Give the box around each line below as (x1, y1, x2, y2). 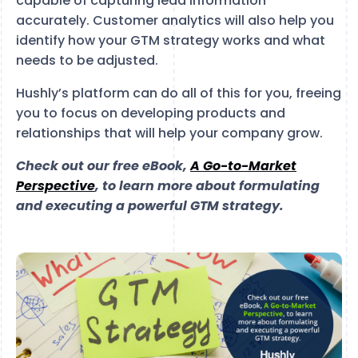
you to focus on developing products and (16, 103, 285, 122)
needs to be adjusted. (16, 50, 158, 70)
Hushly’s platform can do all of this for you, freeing (16, 83, 341, 102)
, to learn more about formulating (95, 176, 320, 195)
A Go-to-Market (190, 156, 296, 175)
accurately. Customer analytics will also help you (16, 10, 334, 30)
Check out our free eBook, (16, 156, 190, 175)
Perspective (16, 176, 95, 195)
